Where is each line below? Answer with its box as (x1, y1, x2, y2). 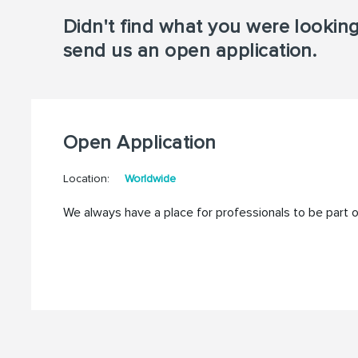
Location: (62, 172, 113, 186)
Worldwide (124, 172, 176, 186)
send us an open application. (62, 39, 317, 63)
